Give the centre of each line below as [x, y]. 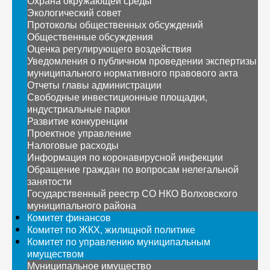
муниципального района [82, 205]
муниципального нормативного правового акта [133, 73]
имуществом [55, 253]
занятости [49, 181]
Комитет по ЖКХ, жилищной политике [111, 229]
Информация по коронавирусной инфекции [125, 157]
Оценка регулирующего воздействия [109, 49]
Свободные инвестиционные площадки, [117, 97]
